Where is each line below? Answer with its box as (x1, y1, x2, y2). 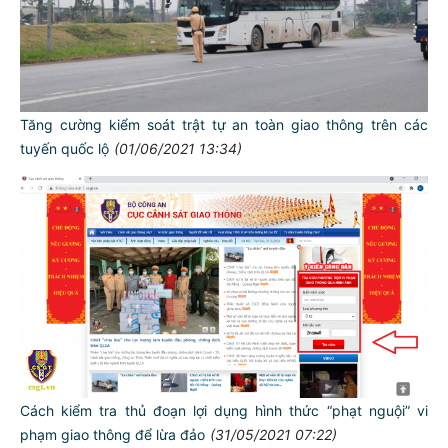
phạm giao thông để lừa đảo (20, 426, 205, 444)
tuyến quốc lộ (20, 139, 109, 157)
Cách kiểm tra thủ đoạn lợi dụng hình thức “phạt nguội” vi (20, 402, 428, 420)
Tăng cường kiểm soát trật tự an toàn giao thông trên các (20, 115, 428, 133)
